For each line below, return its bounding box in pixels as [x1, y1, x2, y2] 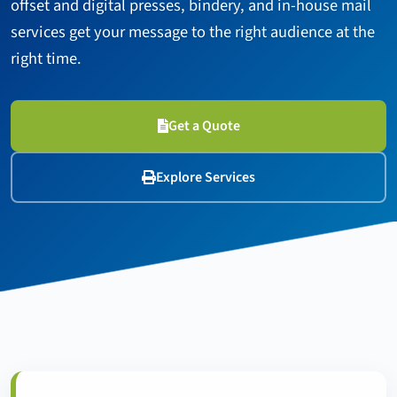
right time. [11, 47, 82, 70]
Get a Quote [167, 116, 240, 136]
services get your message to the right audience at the [11, 20, 375, 43]
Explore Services [156, 167, 255, 187]
